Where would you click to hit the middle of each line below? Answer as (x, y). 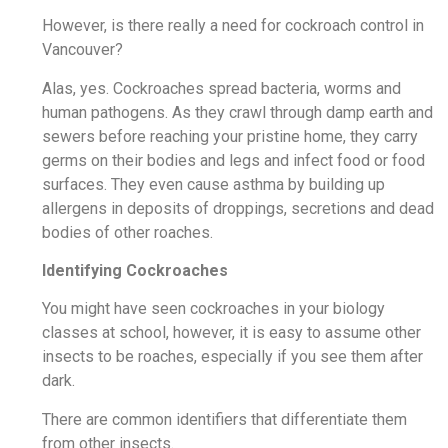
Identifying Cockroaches (135, 270)
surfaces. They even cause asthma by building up (213, 184)
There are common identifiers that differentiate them (224, 419)
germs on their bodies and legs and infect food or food (233, 160)
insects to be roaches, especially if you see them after (232, 357)
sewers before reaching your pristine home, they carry (230, 136)
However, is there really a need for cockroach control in (233, 26)
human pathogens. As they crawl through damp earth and (237, 112)
